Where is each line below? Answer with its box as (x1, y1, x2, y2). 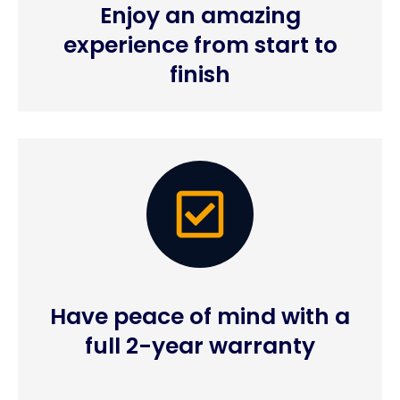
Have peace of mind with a (50, 300, 350, 332)
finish (170, 59, 230, 91)
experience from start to (62, 29, 337, 62)
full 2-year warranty (85, 329, 315, 362)
